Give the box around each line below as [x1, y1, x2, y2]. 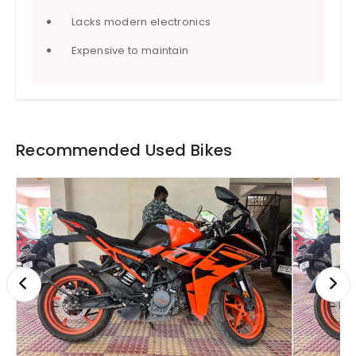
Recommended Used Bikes [16, 139, 233, 162]
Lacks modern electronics [72, 14, 211, 30]
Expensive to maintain [72, 43, 189, 59]
